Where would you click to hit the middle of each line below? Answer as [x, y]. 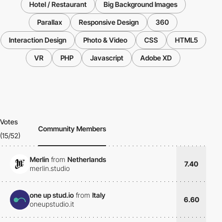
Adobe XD [156, 57]
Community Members [72, 128]
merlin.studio [50, 168]
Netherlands [87, 160]
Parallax [50, 22]
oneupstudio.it [52, 204]
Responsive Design [109, 22]
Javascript [107, 57]
